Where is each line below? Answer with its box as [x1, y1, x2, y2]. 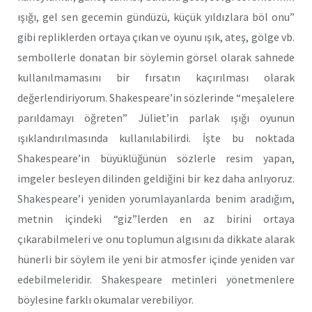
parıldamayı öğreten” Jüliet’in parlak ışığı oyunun [17, 111, 295, 125]
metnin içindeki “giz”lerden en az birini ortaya [17, 212, 295, 226]
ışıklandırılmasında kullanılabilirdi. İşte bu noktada [17, 131, 295, 146]
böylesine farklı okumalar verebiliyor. [17, 292, 194, 307]
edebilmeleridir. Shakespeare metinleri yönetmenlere [17, 272, 295, 287]
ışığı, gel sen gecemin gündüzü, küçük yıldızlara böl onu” [17, 10, 295, 24]
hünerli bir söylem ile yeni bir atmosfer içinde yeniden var [17, 252, 295, 267]
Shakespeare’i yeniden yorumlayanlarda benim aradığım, [17, 192, 295, 206]
